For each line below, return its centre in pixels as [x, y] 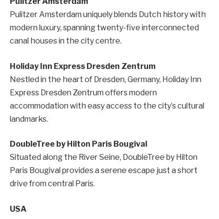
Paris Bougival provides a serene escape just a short [104, 171]
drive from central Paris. [52, 184]
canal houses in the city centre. [66, 41]
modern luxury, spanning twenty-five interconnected [104, 28]
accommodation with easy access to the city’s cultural [107, 106]
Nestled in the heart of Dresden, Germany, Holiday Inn [106, 79]
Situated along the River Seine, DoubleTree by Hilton [104, 157]
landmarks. [29, 119]
